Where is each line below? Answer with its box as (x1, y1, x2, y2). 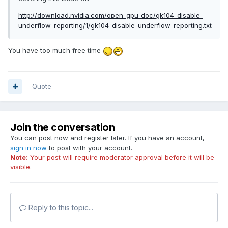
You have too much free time (8, 46, 103, 55)
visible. (10, 163, 32, 172)
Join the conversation (10, 121, 115, 134)
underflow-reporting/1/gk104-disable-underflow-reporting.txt (18, 21, 212, 30)
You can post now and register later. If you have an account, (10, 134, 205, 142)
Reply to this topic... (26, 203, 93, 212)
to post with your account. (47, 144, 132, 152)
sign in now (10, 144, 47, 152)
